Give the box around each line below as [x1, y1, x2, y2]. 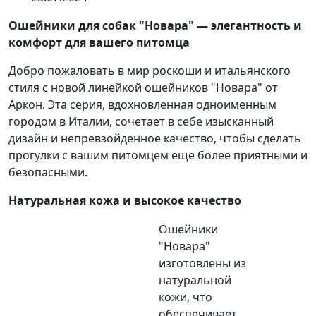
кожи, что [159, 288, 212, 305]
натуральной [159, 272, 231, 288]
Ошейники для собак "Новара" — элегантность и [8, 17, 302, 33]
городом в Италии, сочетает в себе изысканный [8, 113, 274, 129]
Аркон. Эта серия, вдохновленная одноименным [8, 96, 276, 112]
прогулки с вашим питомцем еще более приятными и [8, 147, 308, 163]
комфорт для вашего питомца [8, 34, 190, 50]
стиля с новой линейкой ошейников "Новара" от [8, 79, 278, 95]
